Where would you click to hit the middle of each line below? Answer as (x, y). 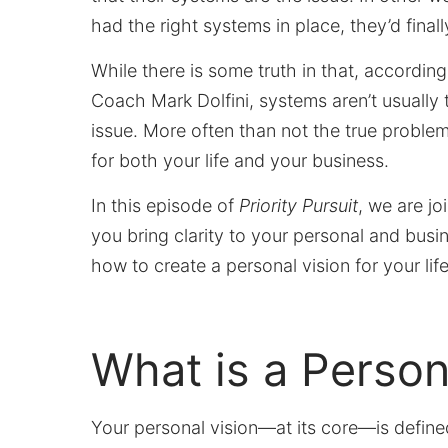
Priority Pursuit (299, 205)
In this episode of (165, 205)
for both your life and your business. (243, 160)
